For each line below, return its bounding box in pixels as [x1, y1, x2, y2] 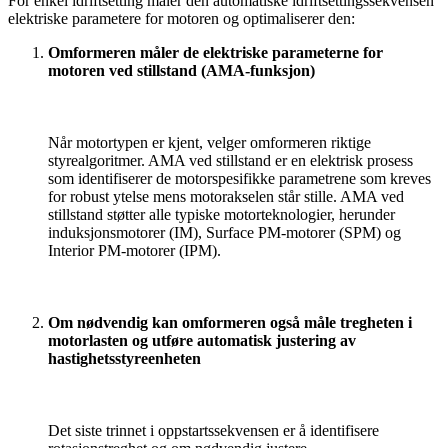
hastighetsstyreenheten [48, 349, 201, 367]
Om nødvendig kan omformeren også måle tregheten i [48, 313, 412, 331]
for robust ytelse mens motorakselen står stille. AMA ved [48, 187, 404, 205]
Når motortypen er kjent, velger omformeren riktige [48, 133, 371, 151]
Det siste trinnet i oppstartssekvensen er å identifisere [48, 421, 379, 439]
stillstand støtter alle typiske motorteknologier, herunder [48, 205, 395, 223]
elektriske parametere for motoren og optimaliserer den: [8, 9, 355, 27]
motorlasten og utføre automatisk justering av [48, 331, 356, 349]
